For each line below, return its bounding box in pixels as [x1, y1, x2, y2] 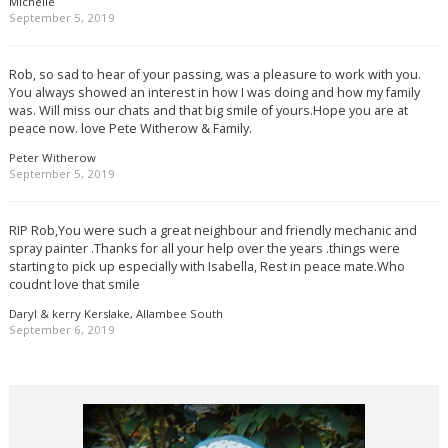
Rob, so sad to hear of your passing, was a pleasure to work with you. [8, 65, 421, 84]
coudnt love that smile [8, 275, 140, 294]
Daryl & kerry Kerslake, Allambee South [8, 305, 223, 321]
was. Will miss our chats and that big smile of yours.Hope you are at [8, 101, 408, 120]
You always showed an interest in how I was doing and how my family [8, 83, 420, 102]
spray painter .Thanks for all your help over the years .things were [8, 239, 400, 258]
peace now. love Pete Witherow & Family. [8, 119, 252, 138]
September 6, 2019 [8, 321, 115, 337]
